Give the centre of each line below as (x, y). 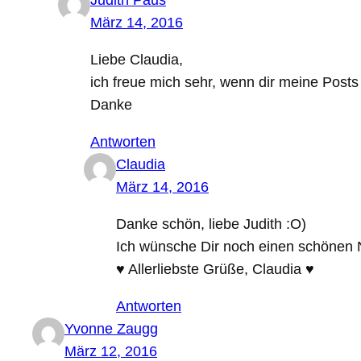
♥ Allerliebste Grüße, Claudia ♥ (215, 270)
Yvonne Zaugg (111, 329)
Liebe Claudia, (137, 60)
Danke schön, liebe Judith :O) (211, 224)
